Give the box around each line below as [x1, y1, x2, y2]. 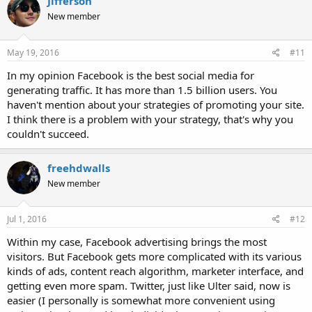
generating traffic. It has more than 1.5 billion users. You [7, 82, 277, 97]
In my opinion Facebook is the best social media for [7, 68, 254, 82]
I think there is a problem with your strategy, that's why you [7, 111, 293, 126]
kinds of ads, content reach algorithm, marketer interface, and [7, 264, 304, 279]
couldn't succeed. [7, 126, 89, 141]
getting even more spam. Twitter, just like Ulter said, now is [7, 279, 290, 293]
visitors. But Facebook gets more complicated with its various [7, 249, 302, 264]
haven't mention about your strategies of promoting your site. [7, 97, 304, 111]
